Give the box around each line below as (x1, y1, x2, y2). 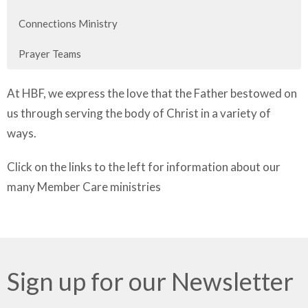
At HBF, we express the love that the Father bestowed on (7, 86, 297, 101)
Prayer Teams (19, 47, 81, 60)
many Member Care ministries (7, 179, 161, 195)
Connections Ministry (19, 17, 118, 30)
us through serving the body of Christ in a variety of (7, 106, 271, 121)
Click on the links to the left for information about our (7, 159, 280, 175)
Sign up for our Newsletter (7, 266, 294, 297)
